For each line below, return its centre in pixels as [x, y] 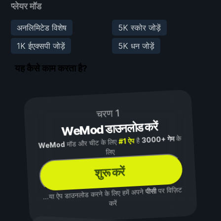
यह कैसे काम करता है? [51, 69]
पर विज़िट [169, 190]
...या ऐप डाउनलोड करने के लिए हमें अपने [94, 194]
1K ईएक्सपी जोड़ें [41, 46]
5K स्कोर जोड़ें [139, 27]
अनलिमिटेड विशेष [42, 27]
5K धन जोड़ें [136, 46]
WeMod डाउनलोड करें [109, 129]
